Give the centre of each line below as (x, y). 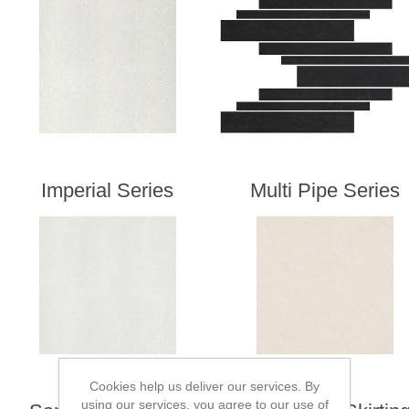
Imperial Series (108, 191)
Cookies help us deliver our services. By (204, 386)
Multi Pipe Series (325, 191)
